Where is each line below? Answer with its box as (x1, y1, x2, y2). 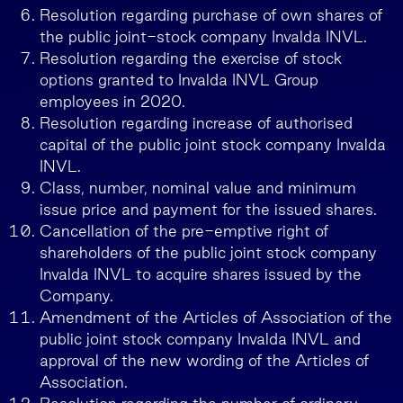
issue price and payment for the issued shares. (40, 201, 377, 218)
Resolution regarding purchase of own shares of (40, 6, 382, 23)
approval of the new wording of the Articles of (40, 352, 369, 369)
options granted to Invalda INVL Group (40, 71, 318, 88)
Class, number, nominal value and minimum (40, 179, 356, 196)
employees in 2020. (40, 93, 185, 110)
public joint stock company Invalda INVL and (40, 330, 361, 347)
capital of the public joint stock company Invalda (40, 136, 386, 153)
